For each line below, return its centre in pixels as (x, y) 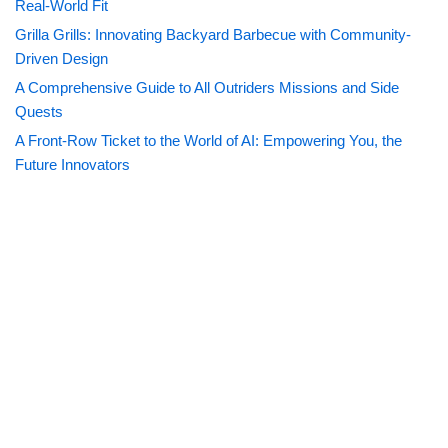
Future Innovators (72, 165)
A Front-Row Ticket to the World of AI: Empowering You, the (208, 141)
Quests (39, 112)
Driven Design (61, 59)
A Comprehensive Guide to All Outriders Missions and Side (207, 88)
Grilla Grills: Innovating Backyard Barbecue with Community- (213, 35)
